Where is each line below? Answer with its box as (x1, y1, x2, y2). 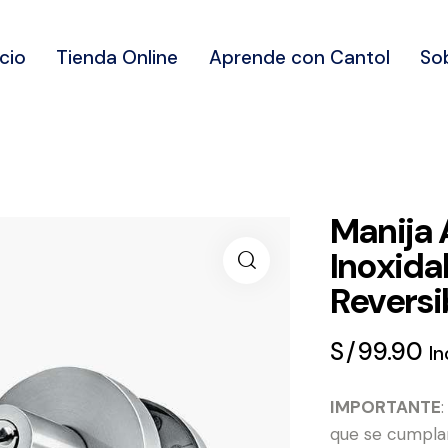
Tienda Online (56, 44, 179, 70)
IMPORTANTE (330, 396, 441, 419)
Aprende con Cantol (208, 44, 390, 70)
